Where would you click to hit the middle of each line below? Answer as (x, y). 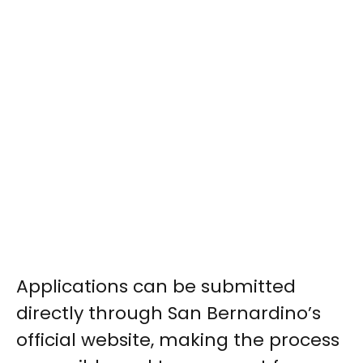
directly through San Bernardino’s (169, 314)
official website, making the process (178, 340)
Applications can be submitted (156, 287)
